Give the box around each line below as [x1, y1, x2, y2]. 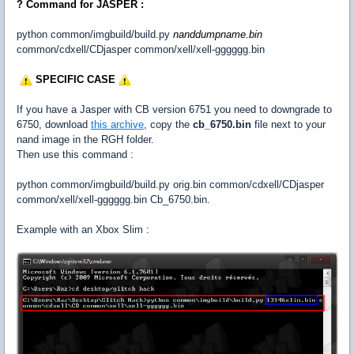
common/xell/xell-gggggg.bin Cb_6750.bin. [17, 194, 210, 206]
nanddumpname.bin [173, 28, 262, 41]
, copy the [144, 119, 193, 131]
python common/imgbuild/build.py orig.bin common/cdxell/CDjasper [17, 179, 324, 191]
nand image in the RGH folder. [17, 134, 154, 146]
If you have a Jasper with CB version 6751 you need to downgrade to [17, 104, 332, 116]
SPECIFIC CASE [32, 73, 119, 86]
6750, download [17, 119, 91, 131]
